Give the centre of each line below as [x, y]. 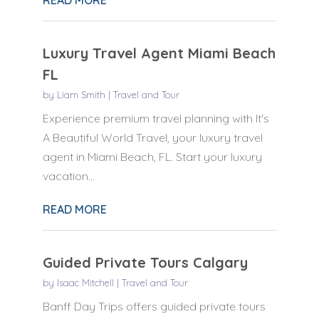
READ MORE [74, 209]
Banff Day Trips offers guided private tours [154, 306]
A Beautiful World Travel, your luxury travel [152, 137]
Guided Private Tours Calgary [145, 262]
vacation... [68, 176]
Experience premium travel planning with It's [156, 118]
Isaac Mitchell [85, 282]
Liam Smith [81, 94]
